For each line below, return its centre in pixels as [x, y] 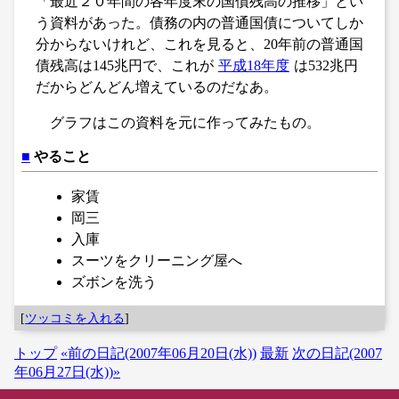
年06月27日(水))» [67, 372]
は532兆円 [326, 65]
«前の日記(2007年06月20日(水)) [159, 354]
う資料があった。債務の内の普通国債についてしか [199, 23]
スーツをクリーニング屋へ [157, 260]
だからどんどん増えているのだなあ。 [157, 87]
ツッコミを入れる [75, 318]
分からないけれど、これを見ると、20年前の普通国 [199, 44]
